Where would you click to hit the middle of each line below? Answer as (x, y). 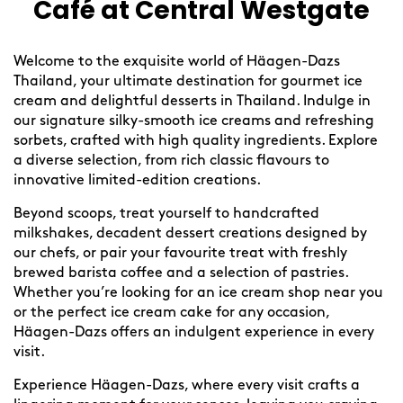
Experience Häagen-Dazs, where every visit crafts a (187, 386)
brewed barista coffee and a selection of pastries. (181, 273)
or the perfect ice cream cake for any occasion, (171, 313)
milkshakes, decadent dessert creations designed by (190, 234)
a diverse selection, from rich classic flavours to (171, 161)
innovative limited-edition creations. (137, 181)
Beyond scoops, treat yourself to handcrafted (166, 214)
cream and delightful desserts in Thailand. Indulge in (192, 102)
